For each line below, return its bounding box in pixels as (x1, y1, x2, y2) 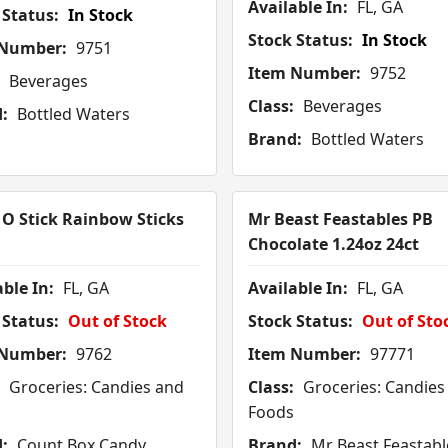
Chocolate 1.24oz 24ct (247, 233, 419, 256)
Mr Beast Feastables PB (247, 208, 433, 231)
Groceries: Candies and (4, 376, 184, 399)
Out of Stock (67, 310, 167, 333)
